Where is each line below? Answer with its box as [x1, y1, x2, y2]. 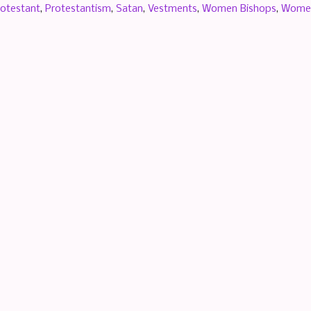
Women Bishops [202, 3, 276, 15]
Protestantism [45, 3, 111, 15]
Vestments [148, 3, 197, 15]
